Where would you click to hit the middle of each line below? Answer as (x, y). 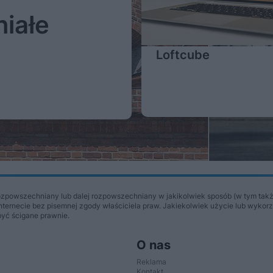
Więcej (136, 147)
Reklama (151, 262)
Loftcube (183, 55)
